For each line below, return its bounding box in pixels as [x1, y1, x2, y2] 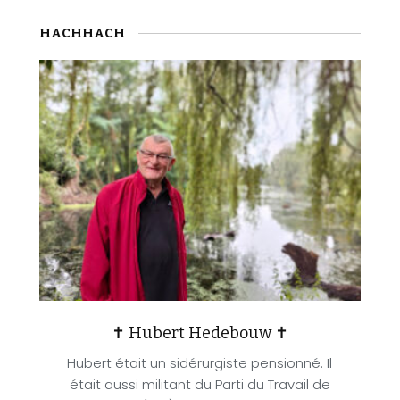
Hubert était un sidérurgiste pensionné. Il [67, 354, 333, 372]
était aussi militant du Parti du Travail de [69, 375, 330, 394]
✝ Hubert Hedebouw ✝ [111, 323, 288, 343]
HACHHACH [38, 25, 125, 41]
